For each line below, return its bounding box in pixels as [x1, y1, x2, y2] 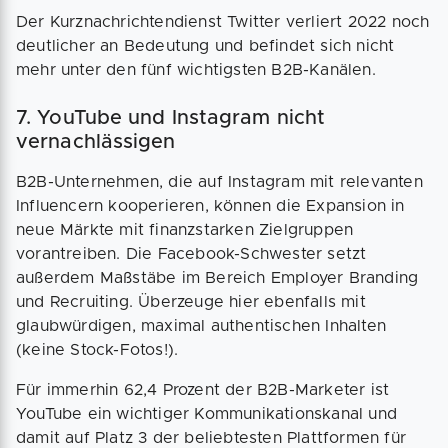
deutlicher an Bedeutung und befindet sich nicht [16, 38, 395, 55]
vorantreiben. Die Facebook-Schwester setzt [16, 246, 367, 263]
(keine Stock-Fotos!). [16, 342, 184, 359]
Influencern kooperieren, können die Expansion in [16, 198, 405, 215]
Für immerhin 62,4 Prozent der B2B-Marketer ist [16, 382, 390, 399]
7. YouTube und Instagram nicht [16, 108, 326, 129]
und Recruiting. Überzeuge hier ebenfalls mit [16, 294, 366, 311]
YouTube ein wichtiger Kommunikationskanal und [16, 406, 398, 423]
